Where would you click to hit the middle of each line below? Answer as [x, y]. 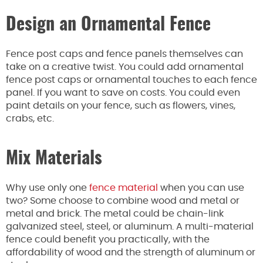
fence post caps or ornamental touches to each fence [131, 80]
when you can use [201, 188]
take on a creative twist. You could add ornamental [125, 67]
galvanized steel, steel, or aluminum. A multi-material [130, 226]
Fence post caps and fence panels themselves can [124, 54]
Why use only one [48, 188]
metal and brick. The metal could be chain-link [115, 213]
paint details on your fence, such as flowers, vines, [121, 105]
